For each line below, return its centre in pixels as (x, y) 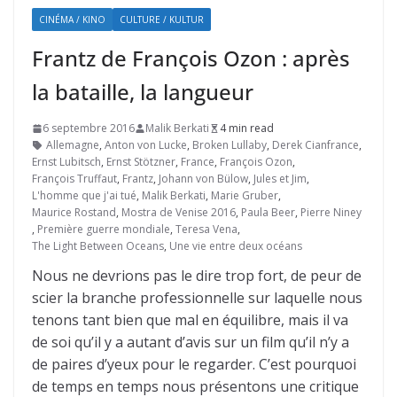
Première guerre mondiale (104, 229)
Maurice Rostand (74, 212)
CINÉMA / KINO (72, 19)
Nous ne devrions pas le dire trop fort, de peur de (197, 276)
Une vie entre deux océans (236, 246)
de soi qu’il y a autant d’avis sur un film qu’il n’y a (191, 342)
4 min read (247, 128)
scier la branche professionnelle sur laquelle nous (197, 298)
